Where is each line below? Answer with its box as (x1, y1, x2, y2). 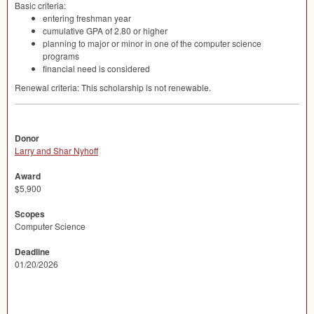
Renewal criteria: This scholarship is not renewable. (15, 81, 211, 93)
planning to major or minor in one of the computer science (43, 37, 261, 49)
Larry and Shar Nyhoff (15, 144, 98, 156)
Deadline (15, 245, 50, 258)
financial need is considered (43, 62, 150, 74)
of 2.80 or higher (103, 25, 168, 36)
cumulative (43, 25, 86, 36)
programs (43, 50, 79, 62)
